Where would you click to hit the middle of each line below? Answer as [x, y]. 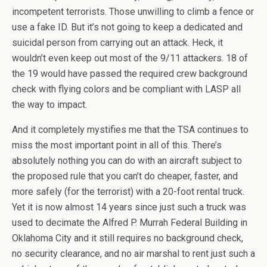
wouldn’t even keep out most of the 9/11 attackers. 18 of [130, 58]
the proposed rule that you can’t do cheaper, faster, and [125, 176]
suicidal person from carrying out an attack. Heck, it [117, 43]
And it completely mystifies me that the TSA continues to [130, 130]
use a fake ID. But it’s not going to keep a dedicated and [127, 27]
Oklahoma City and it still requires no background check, [128, 238]
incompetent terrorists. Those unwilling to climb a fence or [133, 12]
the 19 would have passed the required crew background [130, 74]
